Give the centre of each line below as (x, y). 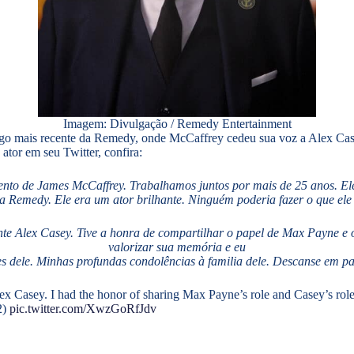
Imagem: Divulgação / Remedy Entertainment (177, 124)
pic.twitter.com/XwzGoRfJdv (83, 309)
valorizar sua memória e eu (177, 247)
